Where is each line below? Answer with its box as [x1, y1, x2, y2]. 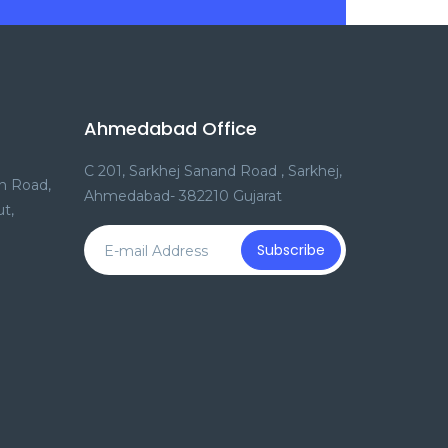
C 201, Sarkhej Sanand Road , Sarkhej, [83, 162, 342, 180]
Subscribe [256, 240, 325, 260]
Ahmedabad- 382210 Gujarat [83, 187, 282, 205]
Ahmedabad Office [83, 116, 257, 141]
